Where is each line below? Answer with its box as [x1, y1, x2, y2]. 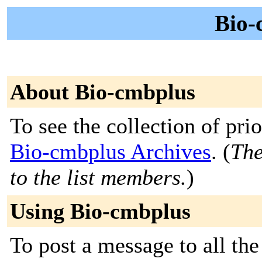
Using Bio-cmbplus [10, 199, 191, 223]
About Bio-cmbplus [10, 80, 195, 104]
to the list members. [10, 165, 187, 189]
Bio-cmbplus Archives [10, 139, 211, 164]
